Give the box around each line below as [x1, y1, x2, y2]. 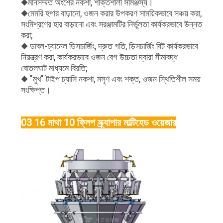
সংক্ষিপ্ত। [20, 84, 51, 95]
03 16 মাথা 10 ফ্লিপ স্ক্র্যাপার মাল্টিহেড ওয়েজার [20, 116, 176, 128]
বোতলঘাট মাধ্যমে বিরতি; [20, 62, 87, 73]
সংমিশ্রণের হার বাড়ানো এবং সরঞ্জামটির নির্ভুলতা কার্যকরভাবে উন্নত [20, 18, 202, 29]
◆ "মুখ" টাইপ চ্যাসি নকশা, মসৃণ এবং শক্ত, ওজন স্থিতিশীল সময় [20, 73, 201, 84]
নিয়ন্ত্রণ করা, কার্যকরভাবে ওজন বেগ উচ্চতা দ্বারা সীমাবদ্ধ [20, 51, 178, 62]
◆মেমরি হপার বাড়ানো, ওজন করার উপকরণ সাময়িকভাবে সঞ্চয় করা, [20, 7, 202, 18]
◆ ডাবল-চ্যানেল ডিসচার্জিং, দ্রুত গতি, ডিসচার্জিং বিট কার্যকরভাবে [20, 40, 198, 51]
